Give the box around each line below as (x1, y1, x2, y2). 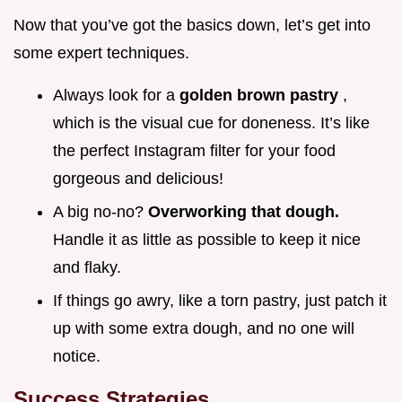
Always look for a (53, 86, 179, 105)
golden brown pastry (179, 86, 343, 105)
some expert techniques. (13, 44, 189, 63)
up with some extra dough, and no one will (53, 319, 354, 337)
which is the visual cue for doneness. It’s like (53, 114, 370, 133)
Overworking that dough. (148, 202, 339, 221)
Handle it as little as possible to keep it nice (53, 230, 361, 249)
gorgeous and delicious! (53, 170, 223, 188)
